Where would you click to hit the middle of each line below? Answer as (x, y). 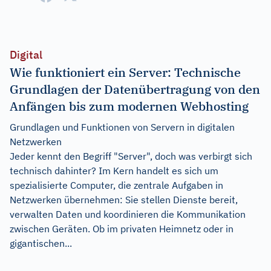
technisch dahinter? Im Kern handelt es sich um (114, 171)
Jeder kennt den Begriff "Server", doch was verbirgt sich (131, 156)
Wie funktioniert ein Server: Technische (125, 72)
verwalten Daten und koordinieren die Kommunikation (128, 214)
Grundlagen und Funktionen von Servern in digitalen (122, 127)
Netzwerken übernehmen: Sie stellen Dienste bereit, (124, 200)
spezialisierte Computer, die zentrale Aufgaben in (116, 185)
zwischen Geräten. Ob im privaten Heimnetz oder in (122, 229)
